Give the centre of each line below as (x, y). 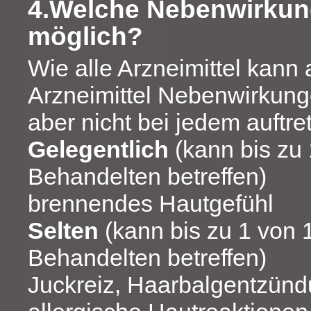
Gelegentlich (98, 150)
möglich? (85, 37)
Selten (63, 231)
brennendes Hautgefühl (151, 204)
